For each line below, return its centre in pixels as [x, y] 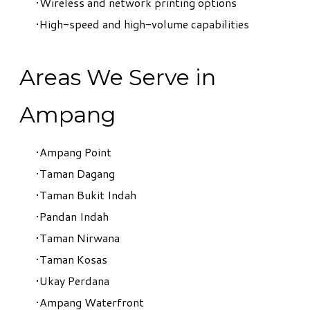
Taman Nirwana [80, 238]
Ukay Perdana [74, 281]
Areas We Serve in [118, 77]
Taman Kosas [73, 259]
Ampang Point [75, 152]
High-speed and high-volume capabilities [144, 24]
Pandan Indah [74, 217]
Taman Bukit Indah [88, 195]
